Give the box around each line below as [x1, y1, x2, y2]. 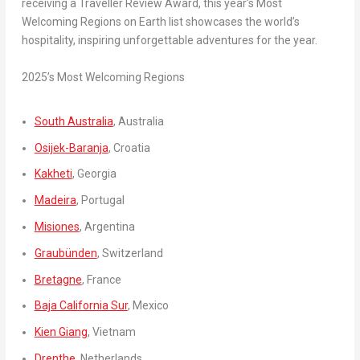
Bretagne [34, 272, 82, 286]
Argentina [84, 219, 135, 233]
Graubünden [34, 246, 97, 260]
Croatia [112, 141, 150, 154]
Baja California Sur [34, 299, 128, 313]
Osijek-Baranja [34, 141, 108, 154]
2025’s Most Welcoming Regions [21, 70, 185, 84]
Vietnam [92, 325, 136, 339]
